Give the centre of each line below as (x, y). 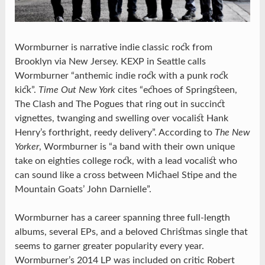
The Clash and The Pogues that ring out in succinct (119, 104)
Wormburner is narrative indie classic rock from (113, 48)
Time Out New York (77, 90)
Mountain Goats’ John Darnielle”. (83, 190)
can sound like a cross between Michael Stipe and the (125, 175)
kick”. (26, 90)
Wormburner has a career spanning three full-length (122, 218)
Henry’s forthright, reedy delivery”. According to (114, 133)
